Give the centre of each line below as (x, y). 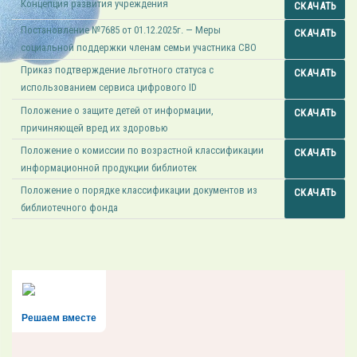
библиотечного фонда (70, 207)
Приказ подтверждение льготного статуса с (118, 70)
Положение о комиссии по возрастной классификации (143, 150)
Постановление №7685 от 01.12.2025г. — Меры (121, 30)
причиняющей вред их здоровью (95, 127)
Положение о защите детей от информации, (118, 110)
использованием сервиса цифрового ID (109, 88)
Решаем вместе (59, 318)
